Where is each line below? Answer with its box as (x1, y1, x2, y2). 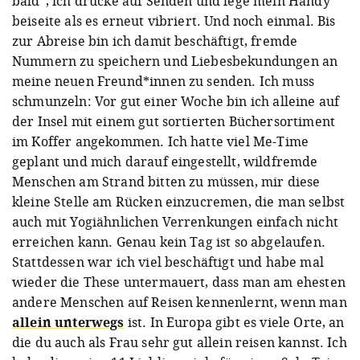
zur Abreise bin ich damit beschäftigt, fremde (12, 31, 298, 50)
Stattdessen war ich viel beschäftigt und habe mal (12, 252, 324, 271)
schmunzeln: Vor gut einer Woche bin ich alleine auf (12, 92, 340, 110)
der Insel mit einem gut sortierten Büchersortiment (12, 112, 336, 130)
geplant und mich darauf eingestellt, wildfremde (12, 152, 318, 170)
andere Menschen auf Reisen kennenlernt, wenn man (12, 292, 347, 311)
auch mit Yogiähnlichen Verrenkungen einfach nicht (12, 212, 338, 231)
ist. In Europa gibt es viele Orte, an (124, 313, 345, 331)
